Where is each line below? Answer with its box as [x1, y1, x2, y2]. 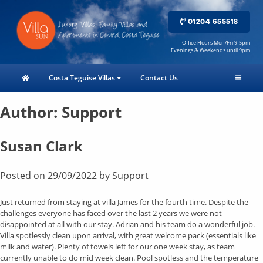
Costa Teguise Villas [49, 73, 117, 83]
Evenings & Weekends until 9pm [170, 46, 250, 54]
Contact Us [140, 73, 178, 83]
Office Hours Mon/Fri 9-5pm [181, 38, 250, 46]
